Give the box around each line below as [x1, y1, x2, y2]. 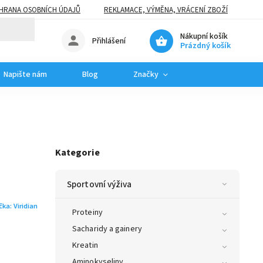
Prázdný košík [180, 39, 231, 52]
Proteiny [72, 206, 103, 218]
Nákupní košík [180, 30, 228, 42]
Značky [133, 69, 159, 80]
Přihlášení [92, 35, 126, 47]
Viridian [14, 201, 38, 211]
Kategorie [55, 146, 100, 160]
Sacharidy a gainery [72, 222, 142, 235]
